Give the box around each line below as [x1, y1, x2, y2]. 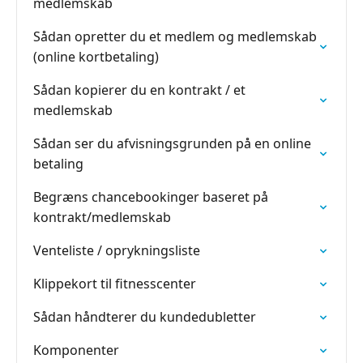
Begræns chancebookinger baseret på [33, 188, 268, 206]
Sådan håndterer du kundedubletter [33, 308, 256, 326]
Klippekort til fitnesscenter [33, 275, 196, 293]
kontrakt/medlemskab [33, 208, 171, 226]
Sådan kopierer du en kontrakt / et [33, 81, 246, 99]
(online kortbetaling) [33, 48, 159, 66]
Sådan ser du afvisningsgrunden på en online [33, 135, 311, 152]
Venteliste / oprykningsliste [33, 241, 200, 259]
